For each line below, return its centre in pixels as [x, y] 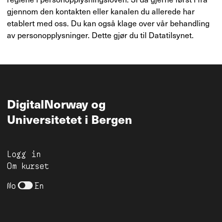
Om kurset [28, 165]
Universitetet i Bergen [70, 119]
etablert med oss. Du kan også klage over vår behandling [108, 23]
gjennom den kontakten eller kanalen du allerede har [101, 11]
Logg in [24, 153]
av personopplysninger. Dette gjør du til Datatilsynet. [100, 35]
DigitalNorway [49, 104]
